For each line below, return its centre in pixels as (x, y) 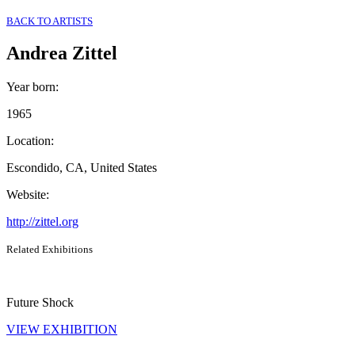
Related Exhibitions (50, 250)
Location (29, 141)
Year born (31, 87)
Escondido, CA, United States (82, 168)
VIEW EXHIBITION (62, 330)
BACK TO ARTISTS (50, 21)
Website (26, 195)
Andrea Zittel (62, 53)
